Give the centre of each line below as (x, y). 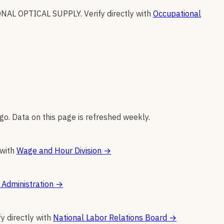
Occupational (177, 14)
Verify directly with (117, 14)
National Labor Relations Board (110, 218)
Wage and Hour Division (59, 151)
